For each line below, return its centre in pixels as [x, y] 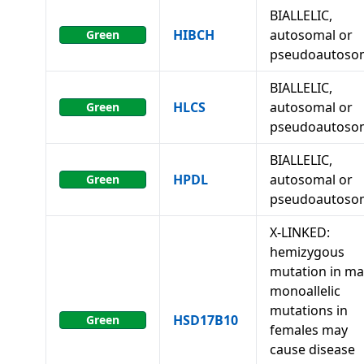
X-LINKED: [300, 232]
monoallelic [305, 291]
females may [309, 330]
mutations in [309, 310]
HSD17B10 [206, 320]
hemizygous [307, 252]
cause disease [312, 349]
